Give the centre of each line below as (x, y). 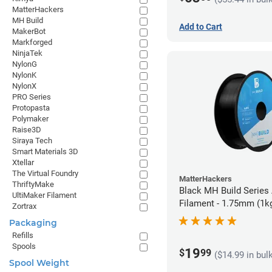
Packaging (33, 223)
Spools (24, 246)
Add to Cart (201, 26)
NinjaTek (27, 53)
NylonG (25, 64)
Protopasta (31, 108)
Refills (23, 235)
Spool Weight (39, 263)
